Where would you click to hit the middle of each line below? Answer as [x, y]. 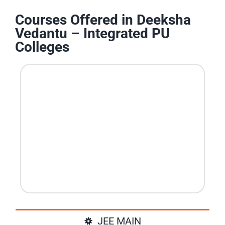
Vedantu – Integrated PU [92, 34]
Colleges [42, 47]
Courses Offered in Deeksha [103, 20]
